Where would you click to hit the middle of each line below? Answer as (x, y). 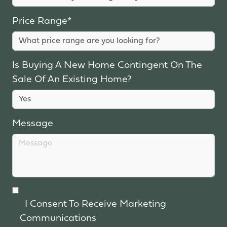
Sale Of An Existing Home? (72, 80)
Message (33, 124)
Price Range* (42, 21)
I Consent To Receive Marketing (93, 204)
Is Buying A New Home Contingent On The (107, 65)
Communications (58, 218)
